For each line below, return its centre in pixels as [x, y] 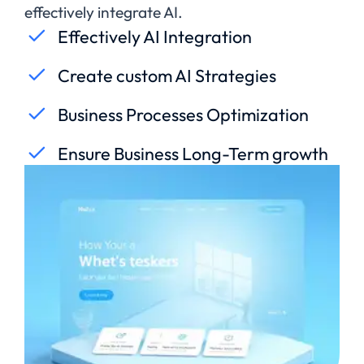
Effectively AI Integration [155, 36]
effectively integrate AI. [104, 12]
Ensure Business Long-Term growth [193, 153]
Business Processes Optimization [183, 114]
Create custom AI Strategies [167, 75]
